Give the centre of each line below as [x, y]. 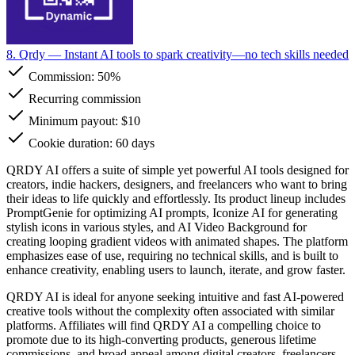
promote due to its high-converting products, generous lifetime [161, 339]
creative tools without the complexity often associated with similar [170, 311]
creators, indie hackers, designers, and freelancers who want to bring [177, 184]
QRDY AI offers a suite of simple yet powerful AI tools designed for [177, 170]
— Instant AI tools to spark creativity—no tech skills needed [197, 54]
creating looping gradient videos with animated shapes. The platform [177, 241]
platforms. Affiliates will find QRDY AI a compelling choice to [164, 325]
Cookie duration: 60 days [90, 143]
